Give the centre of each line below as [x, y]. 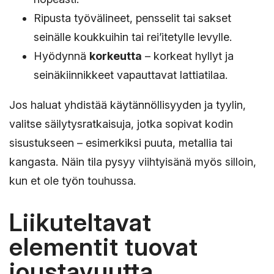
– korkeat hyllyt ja [188, 56]
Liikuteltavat [80, 222]
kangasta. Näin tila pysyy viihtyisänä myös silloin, [133, 161]
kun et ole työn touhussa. [72, 180]
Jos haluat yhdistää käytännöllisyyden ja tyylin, [128, 105]
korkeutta [116, 56]
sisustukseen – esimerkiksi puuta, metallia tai [121, 143]
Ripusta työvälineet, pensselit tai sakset [132, 18]
